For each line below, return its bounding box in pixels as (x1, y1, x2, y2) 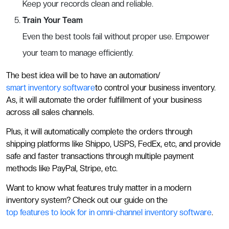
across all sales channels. (6, 107, 96, 117)
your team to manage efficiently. (22, 48, 133, 58)
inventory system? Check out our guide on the (6, 195, 168, 205)
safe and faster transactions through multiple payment (6, 151, 194, 161)
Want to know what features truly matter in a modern (6, 182, 191, 193)
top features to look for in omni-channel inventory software (6, 207, 212, 217)
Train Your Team (22, 15, 83, 25)
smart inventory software (6, 82, 95, 93)
